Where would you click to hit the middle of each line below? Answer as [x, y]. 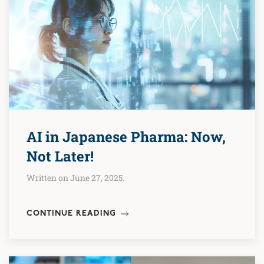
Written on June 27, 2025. [75, 177]
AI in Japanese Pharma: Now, [126, 136]
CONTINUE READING [73, 214]
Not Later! [60, 156]
